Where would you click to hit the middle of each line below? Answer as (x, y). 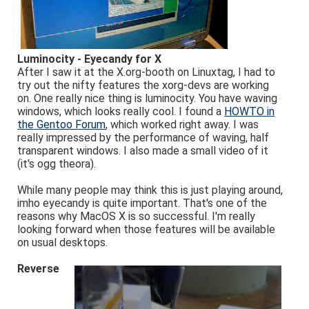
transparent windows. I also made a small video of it (143, 151)
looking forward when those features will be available (147, 229)
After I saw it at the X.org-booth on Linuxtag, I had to (147, 72)
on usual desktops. (63, 242)
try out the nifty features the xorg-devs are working (143, 85)
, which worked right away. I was (182, 124)
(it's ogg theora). (57, 164)
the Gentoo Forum (62, 124)
